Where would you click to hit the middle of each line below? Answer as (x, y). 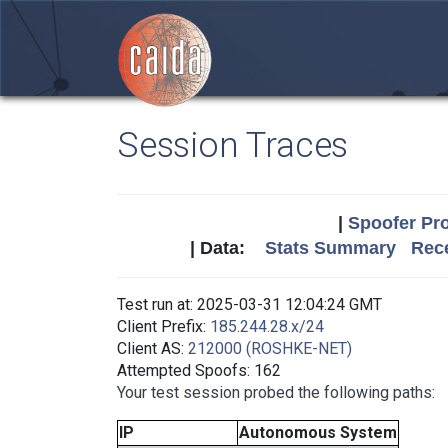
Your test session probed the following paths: (276, 392)
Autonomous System (318, 432)
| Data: (227, 248)
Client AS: (152, 348)
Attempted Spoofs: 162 (199, 370)
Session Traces (233, 145)
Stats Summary (330, 248)
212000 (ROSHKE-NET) (270, 348)
